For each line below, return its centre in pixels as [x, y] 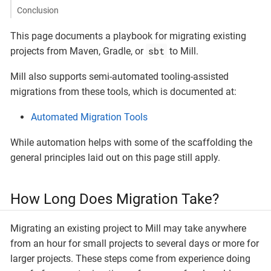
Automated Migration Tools [89, 117]
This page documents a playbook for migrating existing [128, 36]
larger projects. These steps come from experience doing [130, 258]
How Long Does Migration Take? [115, 199]
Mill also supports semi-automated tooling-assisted [119, 77]
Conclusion [38, 10]
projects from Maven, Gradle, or [78, 51]
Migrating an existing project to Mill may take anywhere [128, 228]
